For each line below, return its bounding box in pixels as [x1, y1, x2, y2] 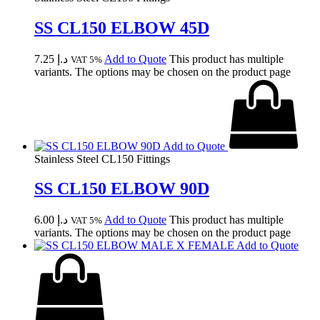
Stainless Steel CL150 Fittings [34, 152, 170, 165]
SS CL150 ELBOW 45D [34, 18, 209, 37]
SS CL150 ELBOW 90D [34, 179, 209, 199]
